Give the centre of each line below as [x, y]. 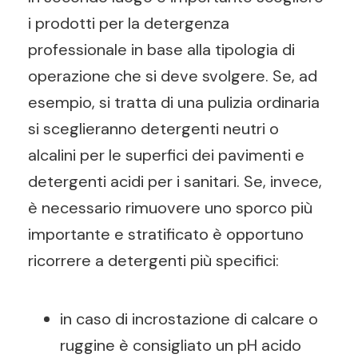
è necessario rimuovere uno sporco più [170, 208]
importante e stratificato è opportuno [166, 234]
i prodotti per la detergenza [129, 23]
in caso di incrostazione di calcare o [189, 319]
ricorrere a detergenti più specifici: [153, 261]
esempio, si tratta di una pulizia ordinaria [174, 102]
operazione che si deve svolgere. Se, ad [173, 76]
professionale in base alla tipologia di [161, 50]
